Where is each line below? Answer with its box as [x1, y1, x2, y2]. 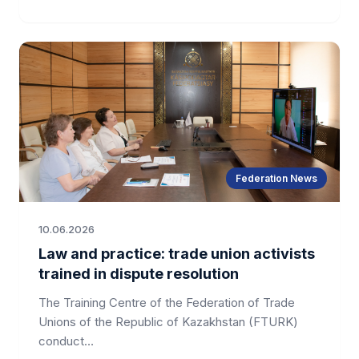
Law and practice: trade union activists [38, 245, 315, 262]
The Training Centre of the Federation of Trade [38, 295, 295, 310]
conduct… [38, 333, 94, 349]
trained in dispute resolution [38, 265, 239, 282]
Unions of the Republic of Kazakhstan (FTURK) [38, 314, 298, 329]
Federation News [236, 172, 317, 184]
